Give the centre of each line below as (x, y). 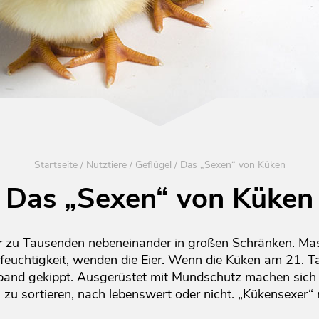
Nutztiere (106, 164)
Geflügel (153, 164)
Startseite (56, 164)
